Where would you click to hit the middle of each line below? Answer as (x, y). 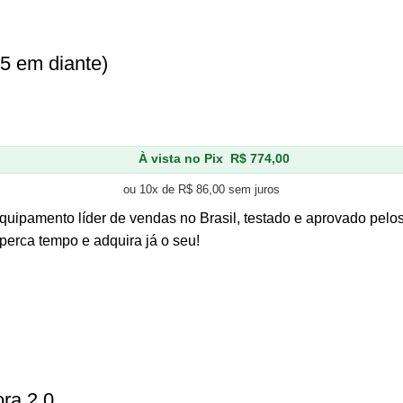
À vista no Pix (181, 159)
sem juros (252, 189)
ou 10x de (151, 189)
